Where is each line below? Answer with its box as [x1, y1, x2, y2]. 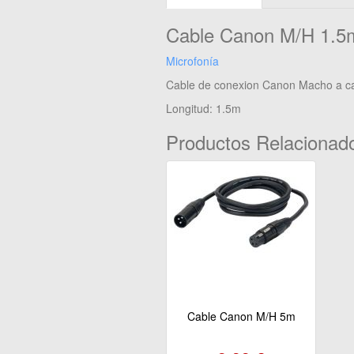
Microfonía [166, 53, 219, 69]
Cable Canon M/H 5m [186, 308, 296, 324]
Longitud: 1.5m [166, 100, 241, 116]
